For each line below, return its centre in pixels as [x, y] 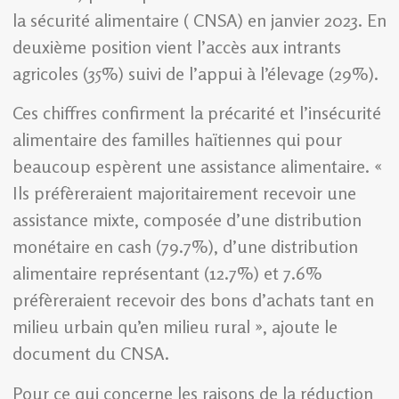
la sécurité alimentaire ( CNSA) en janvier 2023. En [199, 20]
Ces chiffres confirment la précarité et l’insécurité [197, 113]
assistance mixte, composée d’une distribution [187, 220]
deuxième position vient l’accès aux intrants [177, 47]
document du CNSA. [91, 354]
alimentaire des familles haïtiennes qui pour [177, 140]
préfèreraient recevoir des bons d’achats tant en [193, 300]
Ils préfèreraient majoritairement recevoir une [184, 193]
